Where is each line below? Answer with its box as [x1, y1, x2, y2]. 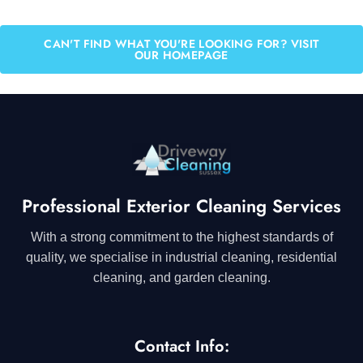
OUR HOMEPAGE [135, 46, 228, 63]
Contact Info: [134, 334, 229, 358]
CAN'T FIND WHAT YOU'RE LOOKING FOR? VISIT [44, 35, 319, 52]
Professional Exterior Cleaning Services [22, 192, 341, 219]
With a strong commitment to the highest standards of [30, 229, 333, 244]
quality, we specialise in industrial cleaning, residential [26, 250, 337, 264]
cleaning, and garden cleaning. [92, 270, 271, 284]
